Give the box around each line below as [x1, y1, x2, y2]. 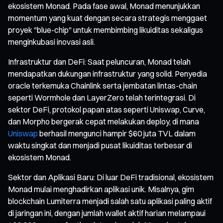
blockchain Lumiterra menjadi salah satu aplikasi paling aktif [8, 196, 212, 206]
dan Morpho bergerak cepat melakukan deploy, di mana [8, 116, 199, 126]
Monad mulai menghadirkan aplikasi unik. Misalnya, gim [8, 184, 194, 194]
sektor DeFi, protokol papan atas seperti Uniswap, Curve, [8, 104, 205, 114]
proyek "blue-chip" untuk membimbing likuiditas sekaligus [8, 24, 203, 35]
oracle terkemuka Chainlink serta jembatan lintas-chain [8, 80, 197, 91]
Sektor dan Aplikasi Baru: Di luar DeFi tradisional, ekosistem [8, 172, 214, 182]
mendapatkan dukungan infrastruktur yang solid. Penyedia [8, 68, 207, 79]
